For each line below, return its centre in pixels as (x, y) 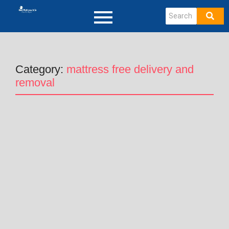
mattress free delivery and (130, 69)
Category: (41, 69)
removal (35, 83)
